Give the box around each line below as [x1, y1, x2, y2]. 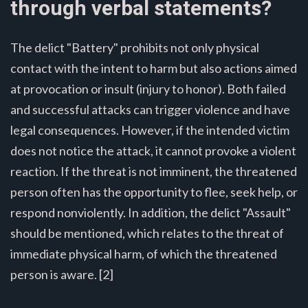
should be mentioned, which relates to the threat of [10, 225, 284, 241]
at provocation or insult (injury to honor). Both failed [10, 80, 286, 96]
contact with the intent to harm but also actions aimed [10, 60, 297, 76]
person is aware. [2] [10, 266, 113, 282]
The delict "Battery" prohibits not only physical [10, 39, 259, 55]
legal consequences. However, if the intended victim [10, 122, 289, 137]
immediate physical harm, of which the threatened [10, 245, 277, 261]
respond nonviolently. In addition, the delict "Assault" [10, 204, 291, 220]
